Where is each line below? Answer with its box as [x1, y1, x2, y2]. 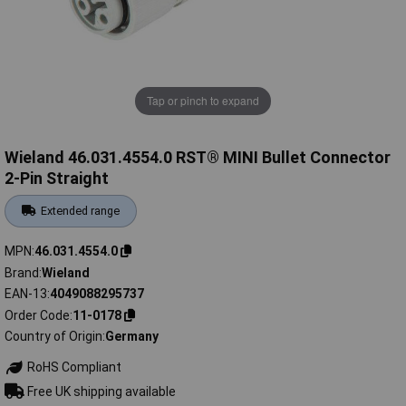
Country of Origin [5, 329, 102, 344]
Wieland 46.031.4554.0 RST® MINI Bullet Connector [5, 148, 391, 168]
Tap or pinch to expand [147, 92, 259, 109]
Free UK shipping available [24, 383, 176, 399]
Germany [105, 329, 159, 344]
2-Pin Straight [5, 169, 109, 188]
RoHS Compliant [24, 360, 121, 375]
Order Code [5, 307, 70, 323]
